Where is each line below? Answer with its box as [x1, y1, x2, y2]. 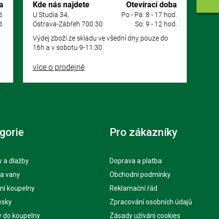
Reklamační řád [109, 184, 157, 193]
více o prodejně [32, 63, 85, 72]
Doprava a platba [109, 157, 162, 165]
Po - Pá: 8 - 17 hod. [121, 11, 177, 19]
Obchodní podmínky [109, 171, 171, 179]
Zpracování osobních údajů [109, 198, 192, 206]
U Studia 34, [32, 11, 69, 19]
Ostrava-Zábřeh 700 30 [32, 20, 103, 28]
